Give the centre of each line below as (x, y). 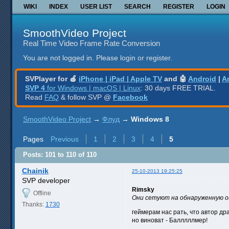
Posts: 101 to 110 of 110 (60, 155)
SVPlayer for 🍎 (52, 78)
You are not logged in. (59, 58)
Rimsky (143, 189)
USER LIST (96, 6)
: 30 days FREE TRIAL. (178, 88)
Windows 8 (150, 119)
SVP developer (46, 180)
